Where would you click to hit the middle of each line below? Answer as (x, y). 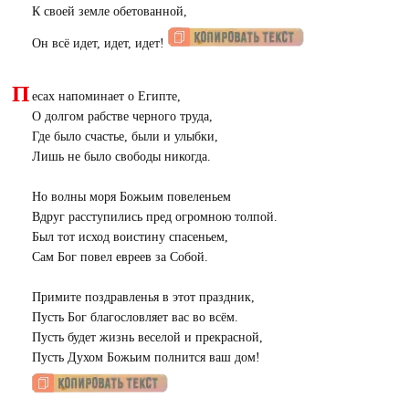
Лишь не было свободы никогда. (121, 157)
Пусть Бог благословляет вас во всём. (135, 317)
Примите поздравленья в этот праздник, (143, 297)
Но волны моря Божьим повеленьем (131, 197)
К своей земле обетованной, (109, 11)
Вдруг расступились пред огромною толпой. (154, 217)
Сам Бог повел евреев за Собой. (120, 257)
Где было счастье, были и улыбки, (125, 136)
